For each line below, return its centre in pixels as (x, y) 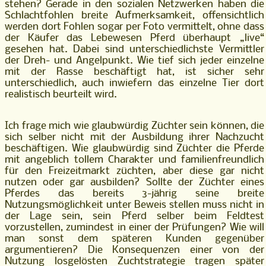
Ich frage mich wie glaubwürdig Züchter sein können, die (134, 126)
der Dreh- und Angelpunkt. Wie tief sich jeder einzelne (134, 61)
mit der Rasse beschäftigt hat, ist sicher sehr (134, 72)
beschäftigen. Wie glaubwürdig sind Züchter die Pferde (134, 149)
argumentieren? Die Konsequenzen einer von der (134, 251)
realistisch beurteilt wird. (61, 95)
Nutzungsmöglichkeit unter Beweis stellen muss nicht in (134, 205)
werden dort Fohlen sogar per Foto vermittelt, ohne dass (134, 27)
